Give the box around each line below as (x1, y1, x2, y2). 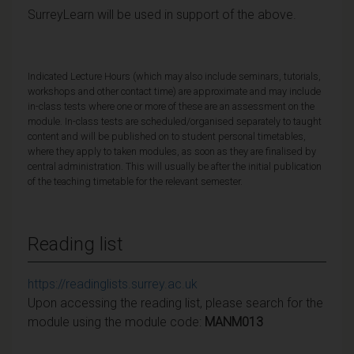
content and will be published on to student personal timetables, (28, 130, 306, 142)
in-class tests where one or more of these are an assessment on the (28, 100, 314, 112)
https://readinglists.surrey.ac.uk (28, 276, 198, 292)
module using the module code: (28, 314, 205, 330)
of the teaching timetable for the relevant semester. (28, 175, 243, 187)
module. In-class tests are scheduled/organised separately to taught (28, 115, 322, 127)
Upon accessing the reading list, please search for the (28, 295, 323, 311)
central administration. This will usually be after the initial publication (28, 160, 322, 172)
